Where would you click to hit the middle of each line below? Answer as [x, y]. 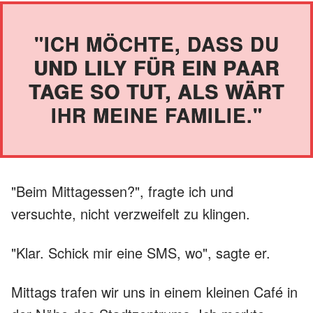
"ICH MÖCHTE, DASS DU [156, 43]
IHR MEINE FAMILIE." [156, 115]
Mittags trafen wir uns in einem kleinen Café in [154, 291]
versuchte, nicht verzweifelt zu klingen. [131, 213]
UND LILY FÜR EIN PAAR [156, 67]
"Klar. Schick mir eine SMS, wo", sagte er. [141, 252]
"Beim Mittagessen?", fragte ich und [122, 191]
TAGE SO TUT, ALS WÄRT [156, 91]
